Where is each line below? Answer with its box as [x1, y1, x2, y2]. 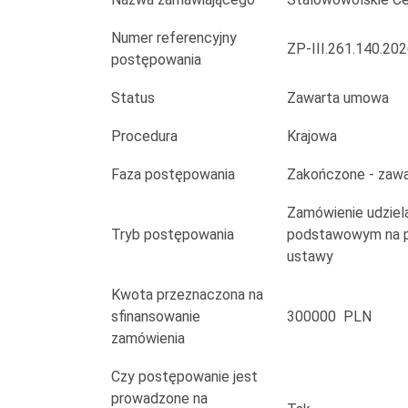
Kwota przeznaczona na [111, 286, 263, 303]
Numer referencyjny [111, 29, 237, 46]
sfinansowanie [111, 308, 200, 325]
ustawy [287, 248, 333, 265]
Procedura [111, 127, 178, 145]
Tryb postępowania [111, 226, 234, 243]
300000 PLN [287, 308, 372, 325]
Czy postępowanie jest [111, 368, 258, 385]
